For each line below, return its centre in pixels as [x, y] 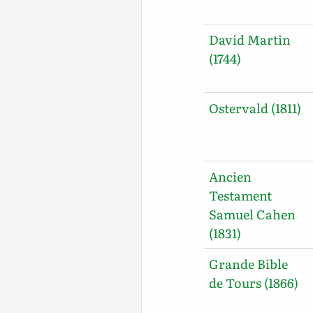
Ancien [231, 176]
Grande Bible [249, 263]
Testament [241, 195]
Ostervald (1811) [255, 108]
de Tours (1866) [254, 282]
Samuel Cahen [253, 214]
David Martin [250, 39]
